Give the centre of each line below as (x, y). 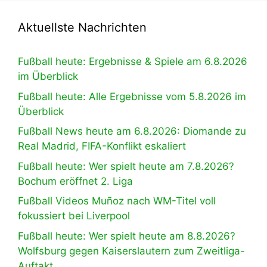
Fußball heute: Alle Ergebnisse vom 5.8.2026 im (132, 96)
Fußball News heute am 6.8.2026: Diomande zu (132, 131)
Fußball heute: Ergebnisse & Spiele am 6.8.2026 (133, 62)
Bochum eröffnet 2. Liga (75, 181)
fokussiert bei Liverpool (74, 216)
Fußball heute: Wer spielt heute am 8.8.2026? (127, 236)
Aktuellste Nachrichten (82, 28)
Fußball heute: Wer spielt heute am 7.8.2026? (126, 166)
